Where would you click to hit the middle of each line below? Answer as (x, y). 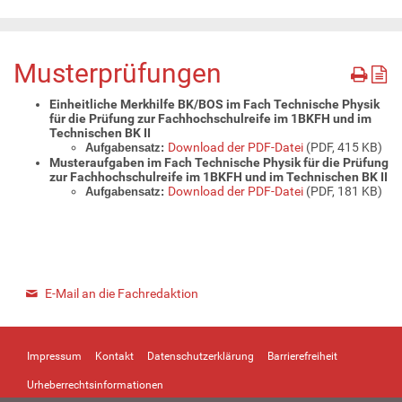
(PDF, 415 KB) (344, 147)
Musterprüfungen (118, 73)
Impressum (54, 356)
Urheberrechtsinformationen (95, 385)
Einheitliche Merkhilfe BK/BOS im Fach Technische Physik (214, 104)
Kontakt (114, 356)
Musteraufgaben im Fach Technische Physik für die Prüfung (219, 162)
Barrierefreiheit (302, 356)
